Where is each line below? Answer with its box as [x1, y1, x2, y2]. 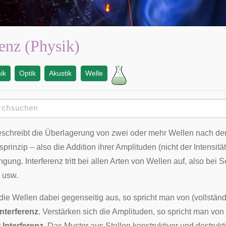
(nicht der [156, 143, 194, 151]
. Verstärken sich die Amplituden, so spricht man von [38, 207, 224, 216]
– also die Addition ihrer [28, 143, 116, 151]
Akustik [49, 69, 72, 77]
